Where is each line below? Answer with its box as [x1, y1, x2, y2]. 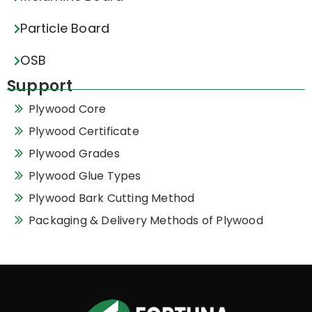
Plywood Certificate [29, 123, 139, 140]
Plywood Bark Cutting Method [29, 190, 195, 207]
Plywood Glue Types [29, 168, 141, 185]
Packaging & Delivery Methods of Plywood [29, 212, 263, 229]
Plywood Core [29, 101, 107, 118]
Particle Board [20, 19, 110, 38]
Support [7, 75, 73, 97]
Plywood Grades [29, 146, 120, 162]
